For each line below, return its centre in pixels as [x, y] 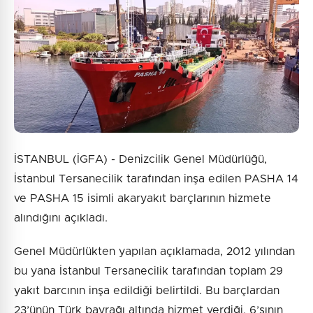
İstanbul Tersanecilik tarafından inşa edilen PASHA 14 [156, 179]
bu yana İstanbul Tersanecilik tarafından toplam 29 [148, 271]
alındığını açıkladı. [61, 218]
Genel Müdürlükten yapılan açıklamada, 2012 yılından [154, 252]
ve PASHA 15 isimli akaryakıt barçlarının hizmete [143, 199]
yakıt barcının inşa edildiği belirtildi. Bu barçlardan [147, 291]
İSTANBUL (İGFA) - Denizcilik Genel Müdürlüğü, [140, 160]
